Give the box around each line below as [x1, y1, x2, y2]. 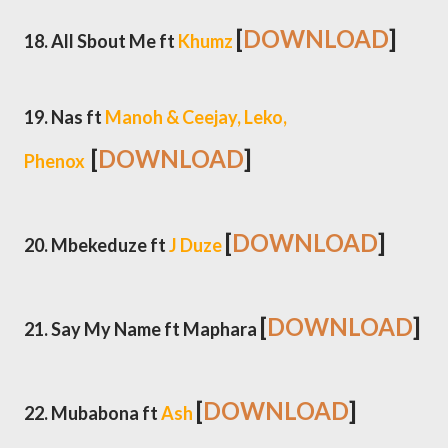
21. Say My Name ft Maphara [24, 318, 260, 340]
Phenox [24, 150, 88, 172]
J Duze [169, 234, 222, 256]
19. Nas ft [24, 106, 105, 128]
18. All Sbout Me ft [24, 30, 178, 52]
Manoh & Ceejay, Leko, [105, 106, 287, 128]
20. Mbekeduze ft [24, 234, 169, 256]
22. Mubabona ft [24, 402, 161, 424]
